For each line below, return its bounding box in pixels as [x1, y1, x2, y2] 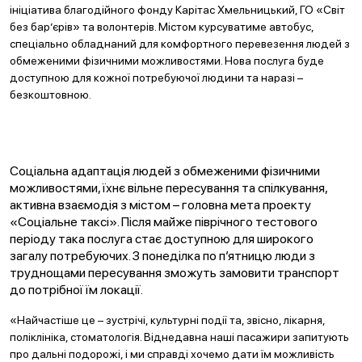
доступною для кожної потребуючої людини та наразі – [10, 71, 303, 84]
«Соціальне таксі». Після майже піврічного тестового [10, 214, 318, 229]
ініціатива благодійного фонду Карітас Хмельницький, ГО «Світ [10, 3, 345, 16]
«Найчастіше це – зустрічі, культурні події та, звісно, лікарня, [10, 314, 325, 326]
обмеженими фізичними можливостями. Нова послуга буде [10, 54, 324, 67]
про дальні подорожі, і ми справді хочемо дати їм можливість [10, 347, 335, 360]
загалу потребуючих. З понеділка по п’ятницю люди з [10, 248, 315, 263]
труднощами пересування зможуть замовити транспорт [10, 265, 339, 280]
